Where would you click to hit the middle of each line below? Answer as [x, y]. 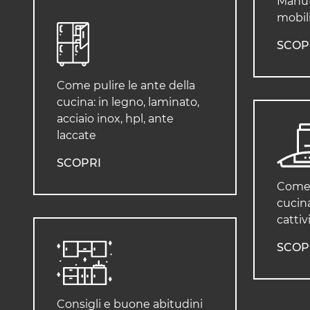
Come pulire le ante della [126, 86]
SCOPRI [79, 163]
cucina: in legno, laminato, [128, 102]
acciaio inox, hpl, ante [115, 119]
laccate [76, 136]
